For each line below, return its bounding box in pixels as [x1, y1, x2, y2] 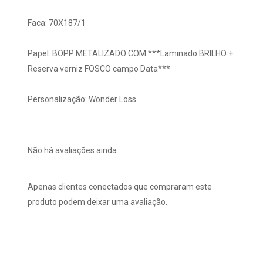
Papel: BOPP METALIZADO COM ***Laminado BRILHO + [27, 48, 233, 58]
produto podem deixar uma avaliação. [27, 197, 167, 207]
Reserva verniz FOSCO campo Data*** [27, 63, 170, 73]
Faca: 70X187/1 [27, 18, 86, 28]
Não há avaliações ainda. [27, 145, 119, 155]
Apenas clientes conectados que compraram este [27, 181, 212, 191]
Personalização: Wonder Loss [27, 94, 136, 104]
